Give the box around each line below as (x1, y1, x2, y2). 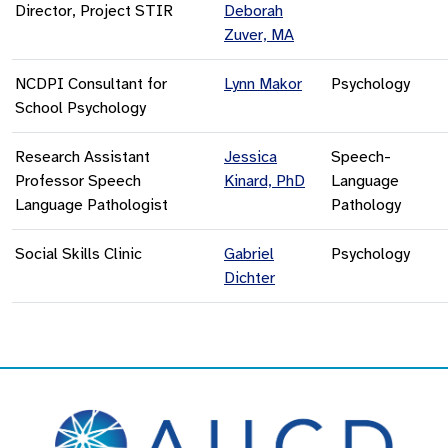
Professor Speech (15, 170, 141, 191)
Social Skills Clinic (15, 243, 142, 264)
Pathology (331, 194, 401, 215)
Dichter (224, 267, 275, 288)
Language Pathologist (15, 194, 168, 215)
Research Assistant (15, 146, 150, 167)
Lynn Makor (224, 73, 302, 94)
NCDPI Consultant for (15, 73, 167, 94)
